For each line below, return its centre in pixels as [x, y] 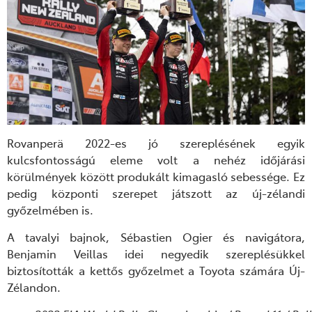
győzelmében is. [50, 210]
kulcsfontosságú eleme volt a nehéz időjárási [156, 160]
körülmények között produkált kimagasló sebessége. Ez [156, 177]
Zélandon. [34, 287]
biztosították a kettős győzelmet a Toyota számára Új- [156, 270]
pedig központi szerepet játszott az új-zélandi [156, 193]
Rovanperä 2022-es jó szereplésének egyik [156, 143]
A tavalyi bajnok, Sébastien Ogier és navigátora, [156, 236]
